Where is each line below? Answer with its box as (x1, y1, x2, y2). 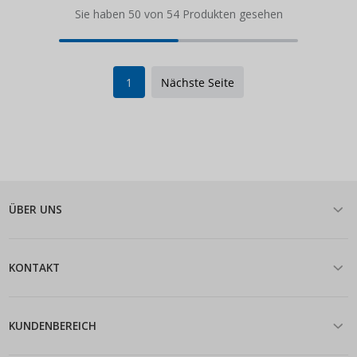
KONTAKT (9, 260, 60, 275)
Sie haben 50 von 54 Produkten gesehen (74, 6, 283, 22)
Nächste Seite (161, 74, 234, 90)
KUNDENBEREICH (9, 318, 96, 333)
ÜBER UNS (9, 202, 62, 217)
